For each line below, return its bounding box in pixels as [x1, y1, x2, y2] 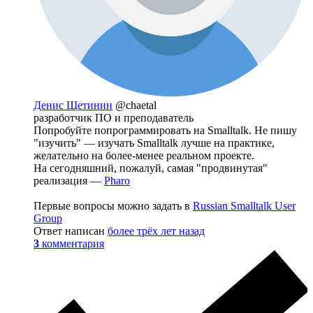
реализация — [34, 175, 104, 187]
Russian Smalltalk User [193, 200, 296, 212]
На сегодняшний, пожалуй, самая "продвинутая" [34, 162, 268, 175]
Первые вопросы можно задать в [34, 200, 193, 212]
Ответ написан [34, 225, 108, 238]
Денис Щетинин [34, 99, 112, 112]
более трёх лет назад [108, 225, 205, 238]
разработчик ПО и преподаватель [34, 112, 194, 124]
